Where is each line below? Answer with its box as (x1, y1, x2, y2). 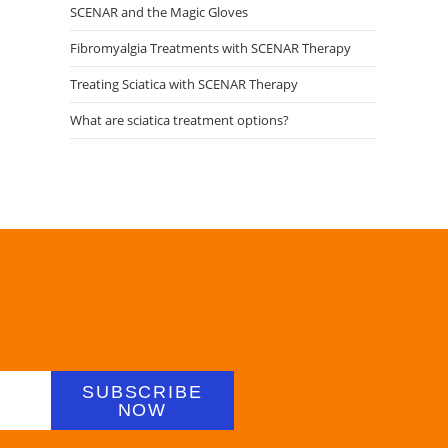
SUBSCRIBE (82, 381, 203, 402)
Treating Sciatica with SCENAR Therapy (70, 75, 298, 93)
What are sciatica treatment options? (70, 111, 289, 129)
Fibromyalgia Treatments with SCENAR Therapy (70, 39, 351, 57)
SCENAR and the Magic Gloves (70, 3, 248, 21)
